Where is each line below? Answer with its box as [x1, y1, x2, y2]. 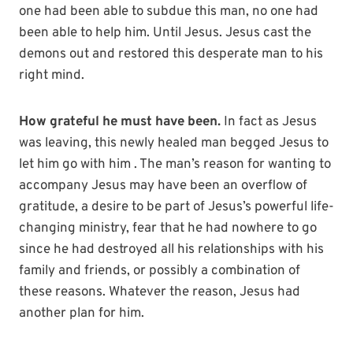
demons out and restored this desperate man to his [19, 46, 323, 64]
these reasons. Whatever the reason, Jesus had [19, 284, 300, 302]
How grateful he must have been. [19, 113, 221, 132]
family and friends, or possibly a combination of [19, 262, 300, 281]
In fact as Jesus [221, 113, 317, 132]
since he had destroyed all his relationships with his [19, 241, 324, 259]
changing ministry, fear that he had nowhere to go [19, 220, 317, 238]
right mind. [19, 67, 84, 85]
